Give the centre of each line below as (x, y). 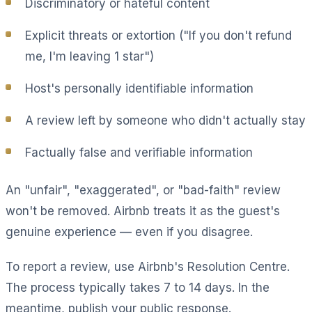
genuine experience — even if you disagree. (129, 232)
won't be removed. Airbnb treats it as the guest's (143, 211)
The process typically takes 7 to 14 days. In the (138, 287)
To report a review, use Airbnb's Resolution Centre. (148, 266)
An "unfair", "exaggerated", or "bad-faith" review (143, 190)
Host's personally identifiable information (139, 88)
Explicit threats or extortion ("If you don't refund (158, 35)
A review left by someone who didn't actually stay (165, 120)
